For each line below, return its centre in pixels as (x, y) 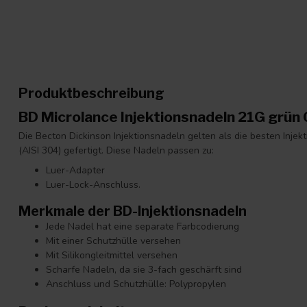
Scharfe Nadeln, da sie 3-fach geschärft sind (144, 270)
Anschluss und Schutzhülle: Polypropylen (136, 284)
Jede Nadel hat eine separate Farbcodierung (143, 227)
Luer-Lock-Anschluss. (93, 185)
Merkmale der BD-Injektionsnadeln (133, 211)
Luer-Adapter (75, 171)
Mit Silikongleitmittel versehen (112, 256)
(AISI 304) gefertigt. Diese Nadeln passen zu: (116, 150)
